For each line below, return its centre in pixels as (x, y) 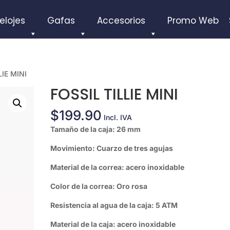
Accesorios (121, 21)
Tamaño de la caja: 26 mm (119, 129)
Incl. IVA (118, 117)
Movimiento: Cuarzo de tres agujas (112, 148)
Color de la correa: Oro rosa (120, 186)
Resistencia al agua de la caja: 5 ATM (114, 205)
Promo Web (193, 21)
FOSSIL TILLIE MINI (114, 94)
